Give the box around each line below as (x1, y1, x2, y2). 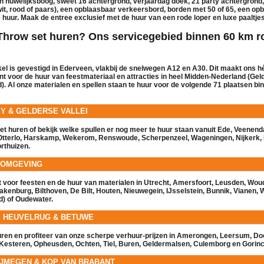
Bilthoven (35, 186, 67, 195)
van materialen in (82, 178, 144, 187)
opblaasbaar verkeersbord (74, 5, 164, 14)
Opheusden (34, 239, 72, 248)
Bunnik (206, 186, 230, 195)
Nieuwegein (124, 186, 163, 195)
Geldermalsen (143, 239, 190, 248)
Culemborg (193, 239, 230, 248)
